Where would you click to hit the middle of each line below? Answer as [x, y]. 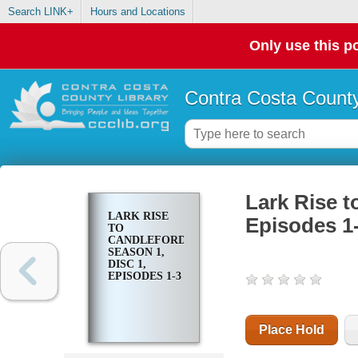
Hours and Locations [137, 12]
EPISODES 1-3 [144, 276]
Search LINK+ [40, 12]
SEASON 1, [136, 253]
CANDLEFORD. [148, 241]
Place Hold [291, 330]
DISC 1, [127, 265]
